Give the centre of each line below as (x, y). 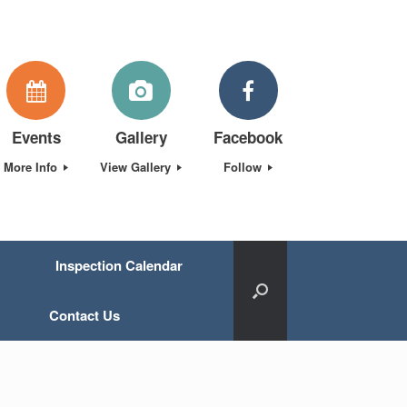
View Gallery (137, 167)
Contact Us (84, 315)
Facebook (248, 137)
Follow (244, 167)
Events (36, 137)
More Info (32, 167)
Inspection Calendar (119, 265)
